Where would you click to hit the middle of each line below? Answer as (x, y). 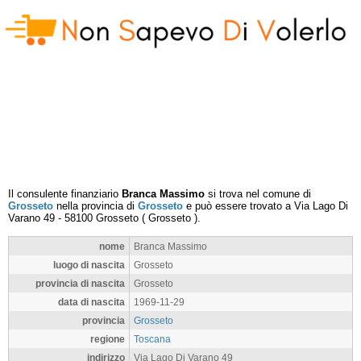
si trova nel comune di (258, 194)
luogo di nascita (89, 265)
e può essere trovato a (239, 206)
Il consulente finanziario (65, 194)
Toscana (152, 339)
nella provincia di (95, 206)
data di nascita (91, 302)
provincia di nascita (80, 283)
